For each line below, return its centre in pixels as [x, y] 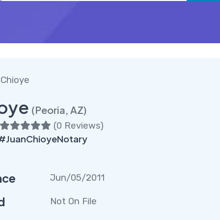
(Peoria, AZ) [59, 110]
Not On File [74, 202]
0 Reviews [78, 125]
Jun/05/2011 [78, 178]
